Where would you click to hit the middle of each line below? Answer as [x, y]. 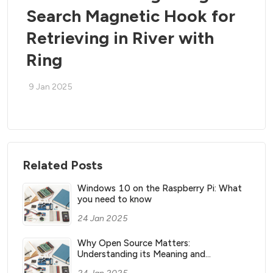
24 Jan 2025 [103, 218]
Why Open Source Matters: [134, 243]
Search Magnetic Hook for [131, 16]
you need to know [115, 199]
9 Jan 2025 [51, 87]
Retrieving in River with [120, 38]
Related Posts [62, 165]
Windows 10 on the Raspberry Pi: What [160, 188]
